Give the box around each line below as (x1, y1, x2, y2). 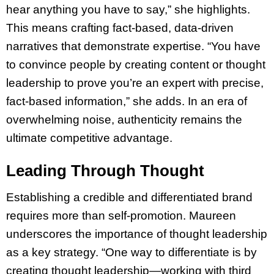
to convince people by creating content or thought (6, 58, 265, 72)
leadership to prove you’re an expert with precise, (6, 76, 264, 90)
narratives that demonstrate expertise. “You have (6, 40, 261, 53)
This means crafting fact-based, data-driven (6, 21, 234, 35)
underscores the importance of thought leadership (6, 227, 267, 240)
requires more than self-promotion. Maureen (6, 209, 236, 222)
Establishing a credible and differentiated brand (6, 190, 253, 204)
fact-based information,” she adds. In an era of (6, 95, 247, 108)
